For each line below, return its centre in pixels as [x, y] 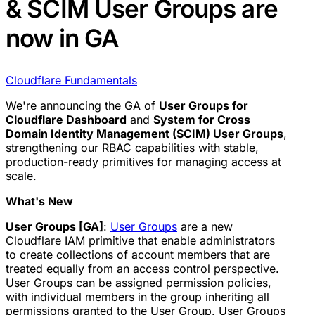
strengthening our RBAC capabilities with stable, [132, 148]
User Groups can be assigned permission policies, [139, 283]
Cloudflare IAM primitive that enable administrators [140, 241]
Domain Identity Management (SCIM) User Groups [144, 134]
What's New [39, 201]
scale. [21, 176]
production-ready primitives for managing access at [143, 162]
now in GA [62, 38]
